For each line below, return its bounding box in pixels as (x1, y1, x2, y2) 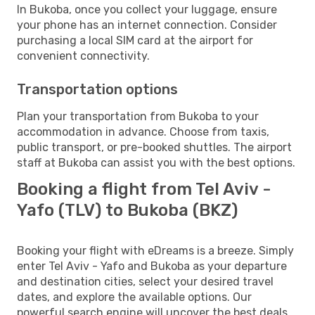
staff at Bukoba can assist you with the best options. (17, 155, 295, 169)
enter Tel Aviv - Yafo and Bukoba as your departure (17, 259, 287, 273)
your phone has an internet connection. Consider (17, 18, 277, 32)
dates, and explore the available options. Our (17, 290, 252, 304)
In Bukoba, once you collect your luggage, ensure (17, 2, 277, 16)
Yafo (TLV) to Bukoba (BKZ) (17, 200, 238, 220)
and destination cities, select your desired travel (17, 274, 274, 288)
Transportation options (17, 80, 178, 98)
